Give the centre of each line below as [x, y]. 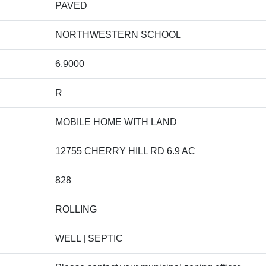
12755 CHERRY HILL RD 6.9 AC [125, 151]
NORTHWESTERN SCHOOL [118, 35]
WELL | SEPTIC [89, 238]
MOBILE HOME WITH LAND [116, 122]
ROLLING [76, 209]
